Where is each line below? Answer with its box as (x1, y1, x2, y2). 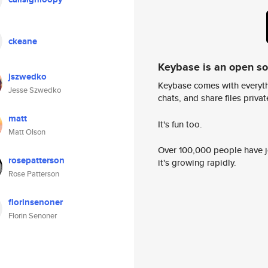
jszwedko (8, 70, 47, 83)
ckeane (8, 35, 37, 48)
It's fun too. (158, 117, 202, 130)
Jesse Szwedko (8, 84, 61, 96)
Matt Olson (8, 126, 45, 138)
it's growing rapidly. (158, 156, 236, 169)
